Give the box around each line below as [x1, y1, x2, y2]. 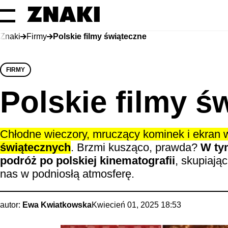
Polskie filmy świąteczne [53, 32, 147, 41]
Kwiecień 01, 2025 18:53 [92, 201, 181, 209]
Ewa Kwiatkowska [22, 201, 92, 209]
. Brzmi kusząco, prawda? [71, 141, 201, 154]
